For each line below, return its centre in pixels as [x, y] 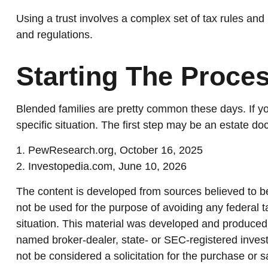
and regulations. [54, 35]
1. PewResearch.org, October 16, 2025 [109, 150]
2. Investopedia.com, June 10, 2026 [101, 167]
